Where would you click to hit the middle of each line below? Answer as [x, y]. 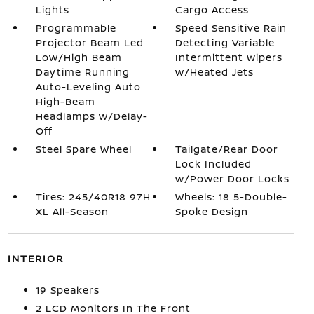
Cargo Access [212, 9]
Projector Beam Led [89, 42]
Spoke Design [212, 211]
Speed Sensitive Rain [231, 27]
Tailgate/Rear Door [227, 149]
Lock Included [214, 163]
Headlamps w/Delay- [91, 116]
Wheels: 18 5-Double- [232, 196]
